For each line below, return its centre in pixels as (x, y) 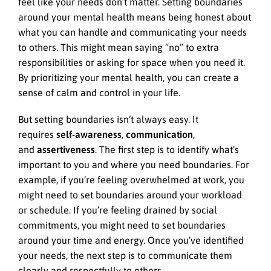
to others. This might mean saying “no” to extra (119, 47)
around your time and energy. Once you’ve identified (131, 240)
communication (159, 134)
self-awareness (89, 134)
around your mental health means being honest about (135, 17)
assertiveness (66, 149)
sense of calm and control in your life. (99, 92)
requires (37, 134)
